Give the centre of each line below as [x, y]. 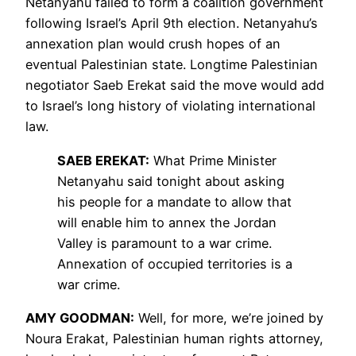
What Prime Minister [213, 160]
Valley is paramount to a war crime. [164, 243]
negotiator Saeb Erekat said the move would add [175, 85]
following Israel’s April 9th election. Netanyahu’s [172, 23]
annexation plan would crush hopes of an [153, 44]
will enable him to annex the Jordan [167, 222]
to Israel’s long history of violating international [170, 106]
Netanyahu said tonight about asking [171, 181]
